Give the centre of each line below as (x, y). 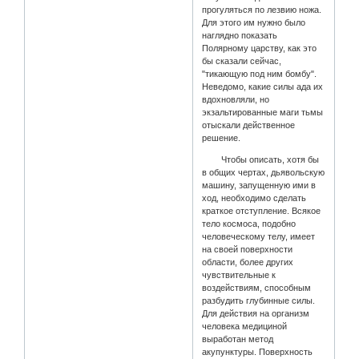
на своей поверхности (248, 250)
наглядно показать (240, 36)
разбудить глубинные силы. (259, 301)
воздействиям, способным (257, 288)
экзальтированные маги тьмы (263, 113)
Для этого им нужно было (254, 23)
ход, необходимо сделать (254, 198)
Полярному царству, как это (260, 48)
